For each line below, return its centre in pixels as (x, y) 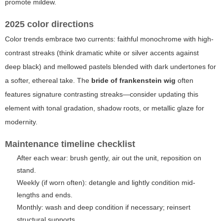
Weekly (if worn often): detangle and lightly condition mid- (106, 183)
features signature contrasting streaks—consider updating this (102, 94)
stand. (26, 170)
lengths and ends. (45, 195)
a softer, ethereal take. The (48, 81)
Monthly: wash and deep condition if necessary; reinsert (104, 207)
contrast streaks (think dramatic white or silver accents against (102, 53)
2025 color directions (49, 24)
